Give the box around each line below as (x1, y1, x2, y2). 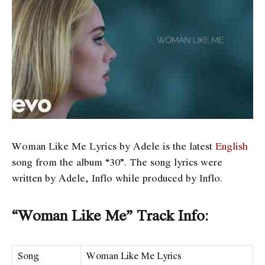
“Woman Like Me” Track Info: (12, 203, 209, 226)
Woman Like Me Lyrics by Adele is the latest (12, 138, 215, 153)
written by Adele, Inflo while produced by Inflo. (12, 170, 222, 185)
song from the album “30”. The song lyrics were (12, 154, 222, 169)
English (215, 138, 248, 153)
